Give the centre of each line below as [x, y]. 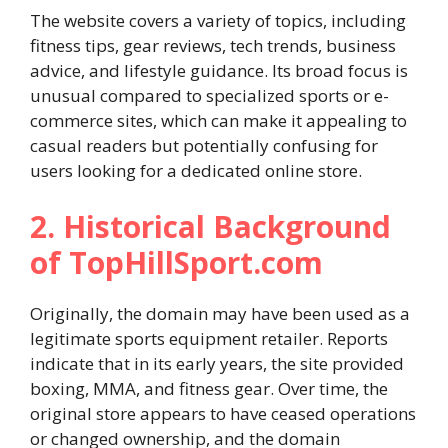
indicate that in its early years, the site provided [217, 363]
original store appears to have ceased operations [223, 413]
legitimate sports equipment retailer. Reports [209, 338]
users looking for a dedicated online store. [196, 170]
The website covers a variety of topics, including [218, 20]
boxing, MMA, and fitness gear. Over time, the [209, 388]
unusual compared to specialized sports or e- [209, 95]
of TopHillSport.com [176, 262]
